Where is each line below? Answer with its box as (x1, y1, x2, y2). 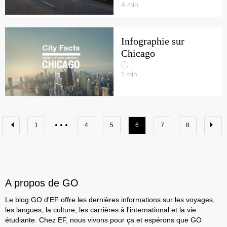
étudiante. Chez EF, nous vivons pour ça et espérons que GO (5, 216, 202, 224)
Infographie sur (121, 35, 184, 47)
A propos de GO (5, 177, 79, 188)
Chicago (121, 48, 155, 59)
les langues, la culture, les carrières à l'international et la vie (5, 206, 196, 214)
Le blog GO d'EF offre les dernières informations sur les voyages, (5, 196, 215, 204)
